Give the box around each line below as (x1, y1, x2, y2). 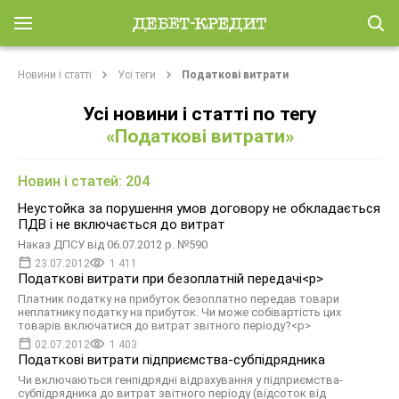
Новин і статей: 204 (18, 173, 150, 190)
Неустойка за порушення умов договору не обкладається (18, 200, 380, 216)
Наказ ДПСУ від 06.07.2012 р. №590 (18, 238, 208, 251)
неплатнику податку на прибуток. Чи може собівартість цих (18, 305, 341, 319)
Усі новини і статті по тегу (82, 103, 317, 125)
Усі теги (118, 69, 156, 81)
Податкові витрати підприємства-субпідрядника (18, 352, 325, 368)
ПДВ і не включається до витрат (18, 216, 225, 232)
